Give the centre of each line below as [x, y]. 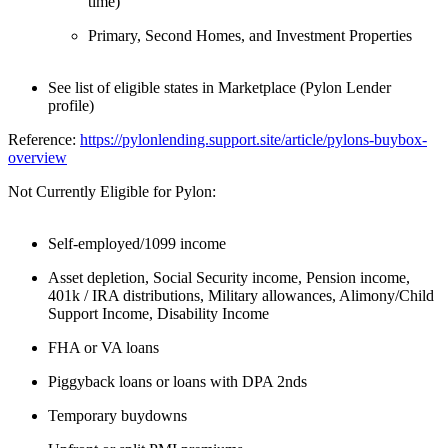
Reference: [44, 140]
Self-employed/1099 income [137, 244]
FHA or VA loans [103, 348]
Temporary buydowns [117, 416]
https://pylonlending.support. [170, 140]
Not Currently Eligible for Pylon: [112, 192]
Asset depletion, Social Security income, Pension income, [229, 278]
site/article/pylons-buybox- [343, 140]
